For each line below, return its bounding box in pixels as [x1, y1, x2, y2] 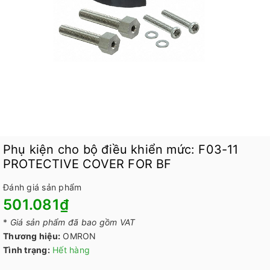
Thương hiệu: [3, 231, 60, 242]
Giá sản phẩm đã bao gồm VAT [10, 217, 136, 228]
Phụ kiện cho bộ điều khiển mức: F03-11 [3, 142, 239, 157]
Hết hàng [52, 245, 90, 256]
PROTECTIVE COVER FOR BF [3, 157, 172, 171]
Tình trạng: [3, 245, 50, 256]
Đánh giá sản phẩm [3, 182, 82, 192]
